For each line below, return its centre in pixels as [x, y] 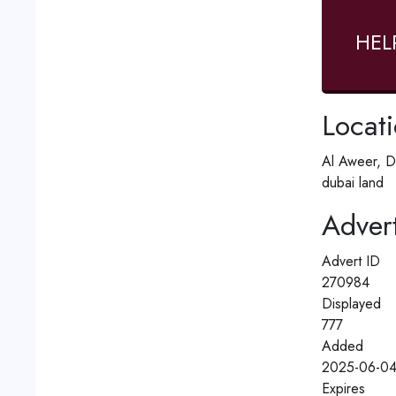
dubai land [352, 183]
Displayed [351, 304]
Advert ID [350, 262]
